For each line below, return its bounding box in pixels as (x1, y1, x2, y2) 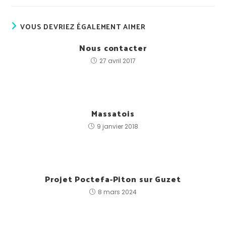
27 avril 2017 (99, 56, 136, 66)
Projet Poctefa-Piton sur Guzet (45, 172, 181, 187)
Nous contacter (79, 40, 147, 55)
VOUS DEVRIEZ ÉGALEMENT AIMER (20, 20, 146, 33)
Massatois (91, 106, 135, 121)
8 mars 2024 (98, 188, 137, 197)
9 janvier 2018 (96, 122, 138, 131)
